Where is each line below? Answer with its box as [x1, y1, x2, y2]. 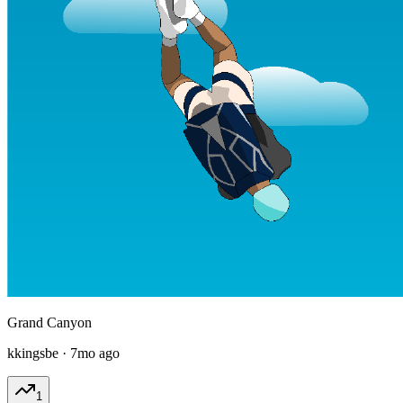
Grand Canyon [7, 314, 92, 330]
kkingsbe [7, 345, 58, 361]
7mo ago [70, 345, 120, 361]
